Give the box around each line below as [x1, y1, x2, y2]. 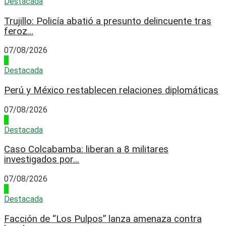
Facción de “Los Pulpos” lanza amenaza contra [4, 213, 202, 224]
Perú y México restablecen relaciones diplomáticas [4, 84, 218, 96]
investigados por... [4, 154, 79, 165]
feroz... [4, 25, 33, 37]
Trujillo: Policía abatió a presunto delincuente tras [4, 15, 211, 27]
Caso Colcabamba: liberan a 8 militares [4, 144, 168, 155]
